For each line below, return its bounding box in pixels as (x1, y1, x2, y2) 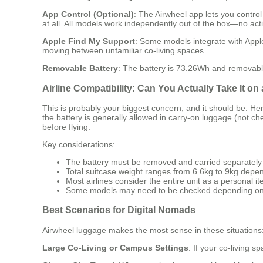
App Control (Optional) (42, 9, 134, 19)
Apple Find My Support (42, 36, 135, 46)
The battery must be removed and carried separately (66, 157, 262, 167)
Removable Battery (42, 63, 118, 73)
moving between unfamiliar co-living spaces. (42, 46, 206, 56)
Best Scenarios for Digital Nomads (42, 204, 195, 215)
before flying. (42, 122, 90, 132)
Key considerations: (42, 140, 115, 150)
